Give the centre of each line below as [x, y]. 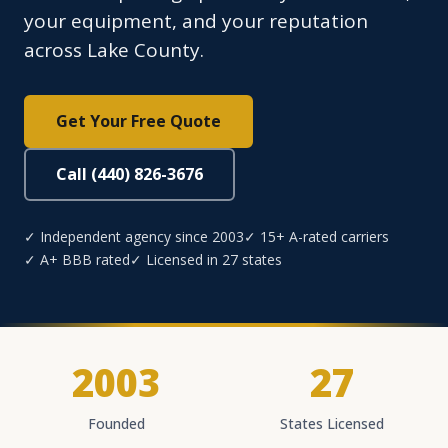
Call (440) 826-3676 [129, 174]
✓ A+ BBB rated [77, 260]
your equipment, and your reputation [196, 21]
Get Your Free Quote [138, 121]
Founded [116, 424]
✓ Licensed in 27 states [206, 260]
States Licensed [332, 424]
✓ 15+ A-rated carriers [316, 237]
